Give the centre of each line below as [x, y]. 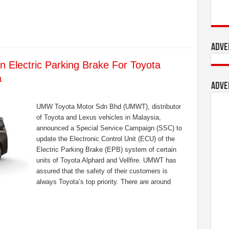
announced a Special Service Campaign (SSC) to [109, 128]
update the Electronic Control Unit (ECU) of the [105, 139]
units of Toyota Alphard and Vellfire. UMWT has [106, 160]
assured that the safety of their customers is [102, 171]
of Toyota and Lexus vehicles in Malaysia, [98, 117]
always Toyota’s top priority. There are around [103, 182]
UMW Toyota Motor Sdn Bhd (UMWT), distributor [108, 107]
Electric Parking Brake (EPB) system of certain [106, 150]
